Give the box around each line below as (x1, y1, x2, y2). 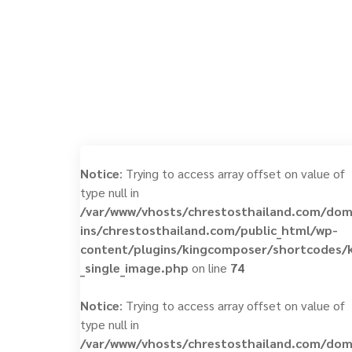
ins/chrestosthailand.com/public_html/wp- (80, 222, 338, 238)
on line (189, 259, 230, 276)
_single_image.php (80, 259, 189, 276)
